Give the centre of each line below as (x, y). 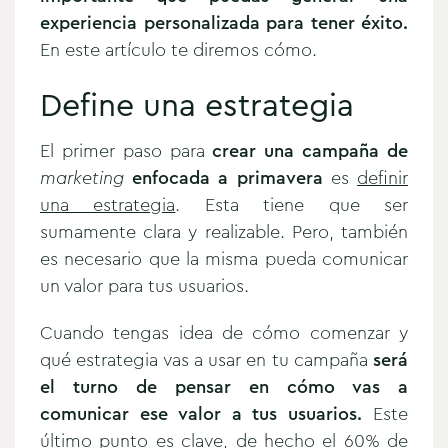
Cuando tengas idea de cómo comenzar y (224, 332)
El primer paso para (126, 150)
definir (383, 177)
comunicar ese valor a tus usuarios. (201, 413)
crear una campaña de (310, 150)
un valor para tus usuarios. (149, 285)
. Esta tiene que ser (292, 204)
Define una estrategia (197, 105)
